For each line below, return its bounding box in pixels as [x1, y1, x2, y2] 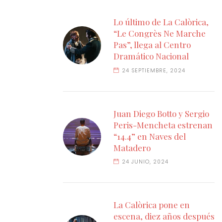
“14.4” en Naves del [113, 130, 186, 142]
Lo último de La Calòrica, [113, 16, 209, 28]
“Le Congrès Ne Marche [113, 28, 206, 39]
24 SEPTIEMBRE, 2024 [122, 66, 186, 74]
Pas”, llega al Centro [113, 39, 191, 51]
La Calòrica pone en [113, 199, 190, 211]
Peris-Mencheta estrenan [113, 119, 213, 130]
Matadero [113, 142, 151, 153]
